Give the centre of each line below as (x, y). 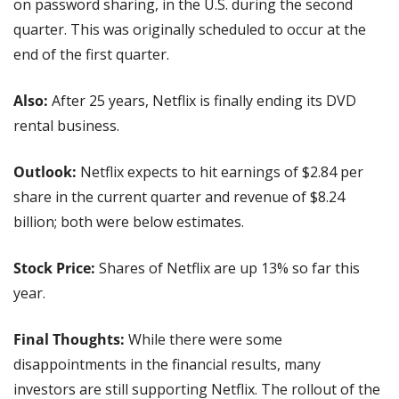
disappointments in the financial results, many (167, 365)
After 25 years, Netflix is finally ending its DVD (204, 101)
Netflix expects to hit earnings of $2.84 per (222, 172)
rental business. (66, 126)
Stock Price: (56, 269)
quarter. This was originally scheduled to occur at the (190, 30)
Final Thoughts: (69, 340)
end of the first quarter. (91, 55)
